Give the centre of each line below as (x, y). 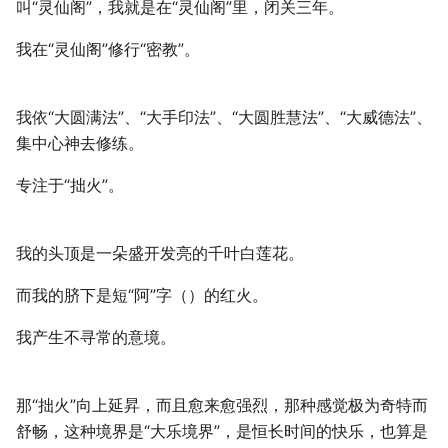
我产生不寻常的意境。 (96, 337)
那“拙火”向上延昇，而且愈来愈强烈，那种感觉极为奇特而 (222, 405)
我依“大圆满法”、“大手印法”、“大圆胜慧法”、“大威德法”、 (224, 117)
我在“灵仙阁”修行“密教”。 (108, 49)
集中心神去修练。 (80, 143)
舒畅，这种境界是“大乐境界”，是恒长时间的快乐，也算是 (222, 431)
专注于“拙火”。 (70, 185)
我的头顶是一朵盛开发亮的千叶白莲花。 (160, 253)
